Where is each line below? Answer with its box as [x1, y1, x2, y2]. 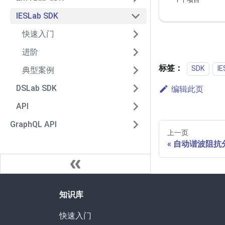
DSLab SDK [16, 83, 57, 93]
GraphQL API [10, 120, 57, 129]
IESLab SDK [16, 11, 58, 21]
